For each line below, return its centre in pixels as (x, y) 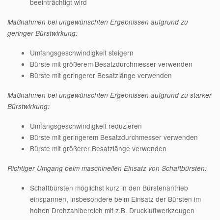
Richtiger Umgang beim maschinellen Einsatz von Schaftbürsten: (107, 168)
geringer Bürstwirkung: (42, 33)
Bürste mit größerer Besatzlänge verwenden (98, 148)
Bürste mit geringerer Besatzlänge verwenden (101, 75)
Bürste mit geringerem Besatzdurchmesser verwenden (114, 137)
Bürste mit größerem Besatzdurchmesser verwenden (111, 64)
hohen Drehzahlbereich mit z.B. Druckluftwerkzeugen (112, 210)
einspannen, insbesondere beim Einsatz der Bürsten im (115, 199)
